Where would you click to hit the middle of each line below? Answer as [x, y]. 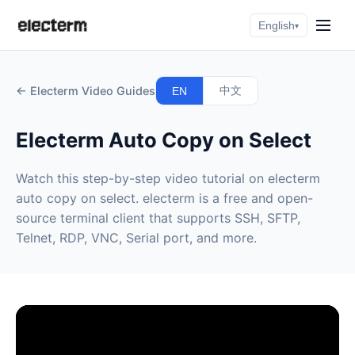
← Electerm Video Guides [86, 90]
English [277, 25]
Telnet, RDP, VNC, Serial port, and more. [136, 238]
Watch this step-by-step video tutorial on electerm [168, 178]
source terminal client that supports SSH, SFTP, [158, 218]
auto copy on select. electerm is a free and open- [164, 198]
